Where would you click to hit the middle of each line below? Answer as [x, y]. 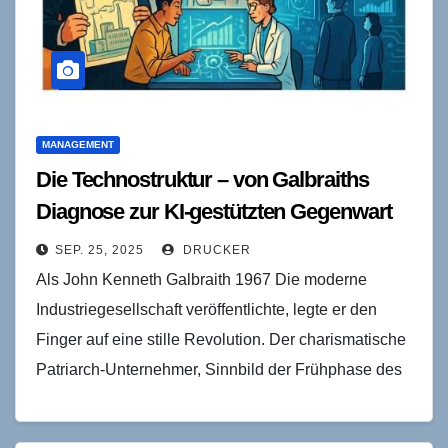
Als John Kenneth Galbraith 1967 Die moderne [201, 279]
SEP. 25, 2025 [99, 249]
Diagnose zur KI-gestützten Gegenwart [214, 211]
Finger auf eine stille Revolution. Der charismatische [221, 339]
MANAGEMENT [78, 144]
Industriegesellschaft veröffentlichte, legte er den [206, 309]
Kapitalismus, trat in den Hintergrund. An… [186, 399]
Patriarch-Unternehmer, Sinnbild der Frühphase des [219, 369]
